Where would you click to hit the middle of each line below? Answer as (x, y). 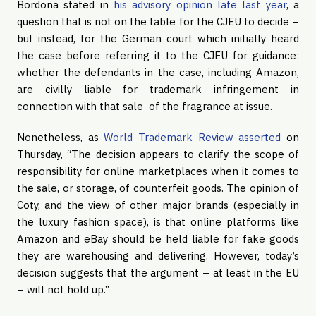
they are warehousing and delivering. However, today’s (158, 256)
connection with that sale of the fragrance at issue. (145, 106)
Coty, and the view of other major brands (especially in (158, 205)
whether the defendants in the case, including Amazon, (158, 72)
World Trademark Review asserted (193, 137)
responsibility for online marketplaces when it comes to (158, 171)
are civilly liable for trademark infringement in (158, 89)
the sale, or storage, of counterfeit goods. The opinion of (158, 188)
